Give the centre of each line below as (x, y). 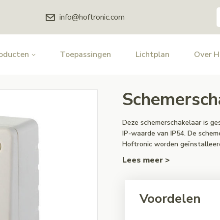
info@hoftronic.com (92, 17)
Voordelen (170, 199)
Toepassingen (85, 55)
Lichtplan (152, 55)
